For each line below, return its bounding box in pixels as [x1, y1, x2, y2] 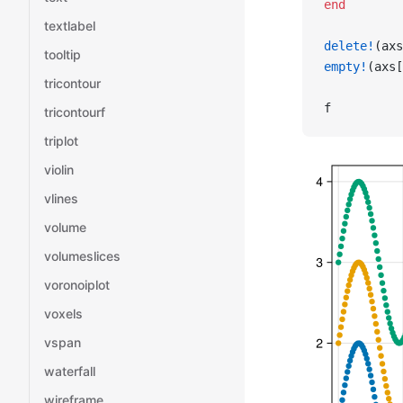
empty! [324, 59, 367, 74]
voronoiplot [44, 277, 110, 292]
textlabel [44, 18, 95, 33]
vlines [44, 191, 78, 206]
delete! [324, 39, 374, 53]
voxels [44, 306, 83, 321]
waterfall [44, 363, 95, 379]
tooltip [44, 47, 81, 62]
